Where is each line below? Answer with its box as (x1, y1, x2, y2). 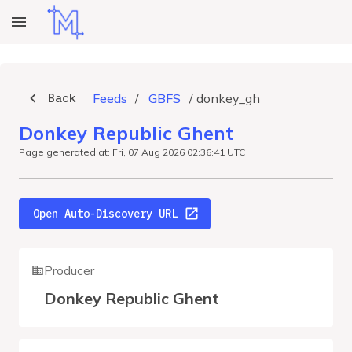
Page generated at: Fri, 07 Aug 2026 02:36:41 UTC (19, 146, 245, 158)
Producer (44, 262, 94, 278)
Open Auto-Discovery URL (33, 207, 178, 221)
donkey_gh (196, 90, 260, 106)
